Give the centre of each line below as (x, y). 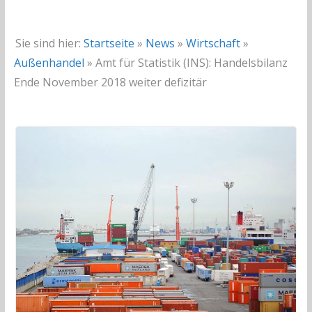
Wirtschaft (213, 43)
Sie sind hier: (48, 43)
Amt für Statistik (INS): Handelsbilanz (191, 62)
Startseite (109, 43)
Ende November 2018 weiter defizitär (110, 82)
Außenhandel (49, 62)
